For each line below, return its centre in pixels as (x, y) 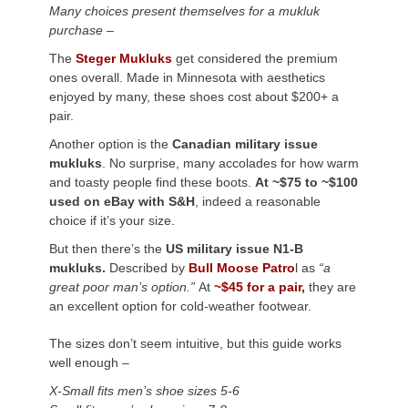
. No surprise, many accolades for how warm (230, 163)
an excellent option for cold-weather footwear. (180, 306)
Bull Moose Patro (242, 267)
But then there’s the (107, 248)
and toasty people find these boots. (152, 182)
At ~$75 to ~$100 (306, 182)
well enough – (89, 362)
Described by (149, 267)
